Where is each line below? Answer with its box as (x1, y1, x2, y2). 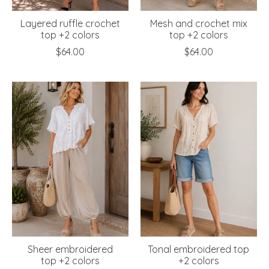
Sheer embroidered (27, 243, 113, 255)
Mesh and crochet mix (150, 17, 247, 29)
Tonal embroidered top (148, 243, 250, 255)
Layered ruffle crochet (20, 17, 120, 29)
